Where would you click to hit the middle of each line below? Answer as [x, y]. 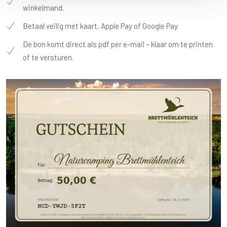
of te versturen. [48, 57]
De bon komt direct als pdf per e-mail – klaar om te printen [118, 44]
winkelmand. [43, 7]
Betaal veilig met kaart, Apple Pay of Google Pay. [101, 26]
